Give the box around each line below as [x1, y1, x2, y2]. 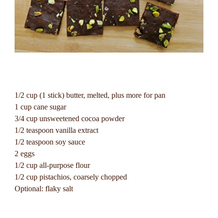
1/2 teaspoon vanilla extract [15, 126, 98, 134]
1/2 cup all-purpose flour [15, 161, 90, 169]
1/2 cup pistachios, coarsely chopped [15, 173, 127, 181]
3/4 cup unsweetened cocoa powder [15, 114, 125, 123]
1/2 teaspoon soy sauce [15, 138, 85, 146]
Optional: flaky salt [15, 184, 73, 193]
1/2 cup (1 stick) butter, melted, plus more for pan [15, 91, 165, 99]
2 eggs [15, 149, 35, 158]
